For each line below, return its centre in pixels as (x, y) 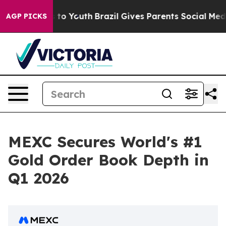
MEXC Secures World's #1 (105, 142)
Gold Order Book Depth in (108, 160)
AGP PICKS (26, 16)
